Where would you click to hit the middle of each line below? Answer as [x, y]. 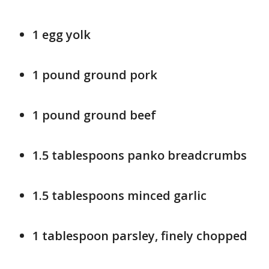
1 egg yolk [62, 35]
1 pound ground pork [95, 75]
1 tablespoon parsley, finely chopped [140, 236]
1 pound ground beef [94, 115]
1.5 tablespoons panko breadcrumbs [140, 155]
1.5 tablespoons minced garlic [119, 195]
